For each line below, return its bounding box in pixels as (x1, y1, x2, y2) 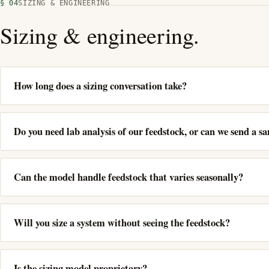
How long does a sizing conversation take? (14, 78, 187, 93)
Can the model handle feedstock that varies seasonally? (14, 169, 243, 184)
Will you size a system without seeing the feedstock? (14, 215, 230, 230)
